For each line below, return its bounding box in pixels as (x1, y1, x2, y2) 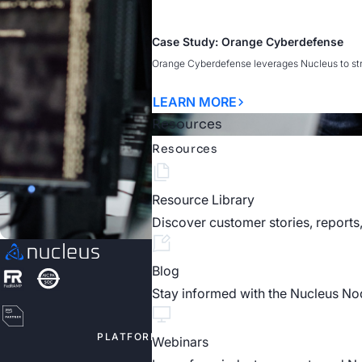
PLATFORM (97, 330, 160, 343)
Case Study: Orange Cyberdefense (152, 35, 343, 49)
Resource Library (152, 192, 255, 208)
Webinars (152, 334, 208, 351)
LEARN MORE (153, 94, 237, 111)
